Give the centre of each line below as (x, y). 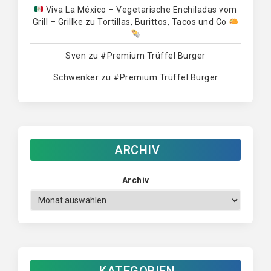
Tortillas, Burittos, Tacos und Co (163, 22)
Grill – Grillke (58, 22)
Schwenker (76, 77)
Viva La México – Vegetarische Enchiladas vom (140, 10)
